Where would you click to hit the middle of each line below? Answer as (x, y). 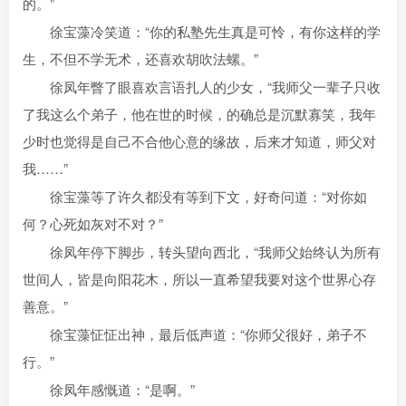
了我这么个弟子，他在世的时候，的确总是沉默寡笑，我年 (199, 114)
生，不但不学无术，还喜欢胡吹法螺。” (140, 58)
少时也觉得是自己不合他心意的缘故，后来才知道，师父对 (199, 141)
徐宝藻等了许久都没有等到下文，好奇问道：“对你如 (208, 196)
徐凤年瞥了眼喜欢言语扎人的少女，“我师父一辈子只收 (215, 87)
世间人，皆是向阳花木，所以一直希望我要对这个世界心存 (199, 279)
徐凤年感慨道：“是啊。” (122, 389)
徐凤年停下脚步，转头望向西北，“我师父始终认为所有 (215, 251)
